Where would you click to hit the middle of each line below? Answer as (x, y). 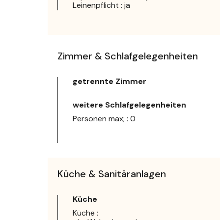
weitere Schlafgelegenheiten (129, 105)
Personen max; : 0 (104, 118)
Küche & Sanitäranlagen (112, 174)
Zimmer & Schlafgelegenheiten (128, 56)
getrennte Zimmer (110, 81)
